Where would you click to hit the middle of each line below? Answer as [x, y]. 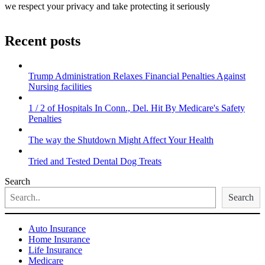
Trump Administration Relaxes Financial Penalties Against [137, 76]
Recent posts [43, 41]
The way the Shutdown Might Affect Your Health [121, 140]
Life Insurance [55, 250]
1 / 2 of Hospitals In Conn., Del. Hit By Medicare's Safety [137, 108]
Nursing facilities [60, 87]
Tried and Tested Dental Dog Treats [95, 161]
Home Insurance [59, 240]
